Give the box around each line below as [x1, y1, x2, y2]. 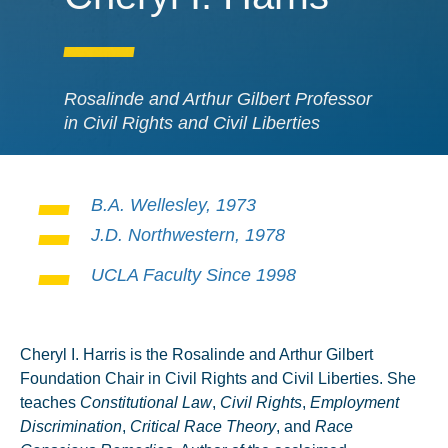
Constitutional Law [80, 394, 212, 411]
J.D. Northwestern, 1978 [91, 225, 285, 245]
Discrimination [20, 418, 122, 435]
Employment [310, 394, 399, 411]
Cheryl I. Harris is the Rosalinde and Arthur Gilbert [20, 346, 373, 363]
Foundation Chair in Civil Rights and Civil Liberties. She [20, 370, 416, 387]
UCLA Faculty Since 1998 [91, 265, 296, 285]
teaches [20, 394, 80, 411]
